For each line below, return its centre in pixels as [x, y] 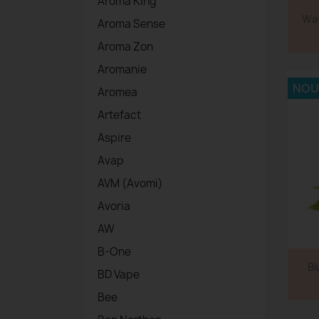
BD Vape [119, 275]
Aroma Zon [125, 47]
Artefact [119, 115]
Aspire [114, 138]
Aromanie [122, 70]
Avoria [114, 206]
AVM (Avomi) [130, 184]
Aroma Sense [131, 24]
